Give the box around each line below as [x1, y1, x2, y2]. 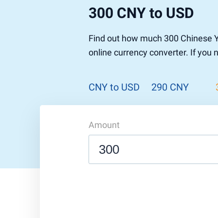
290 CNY [151, 81, 189, 93]
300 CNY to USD [89, 4, 194, 21]
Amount [89, 120, 120, 130]
